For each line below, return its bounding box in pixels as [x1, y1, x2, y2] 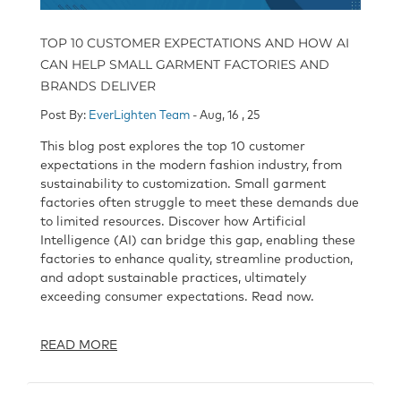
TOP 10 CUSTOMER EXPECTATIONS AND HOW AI [40, 35, 349, 52]
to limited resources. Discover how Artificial [40, 216, 306, 229]
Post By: [40, 110, 89, 123]
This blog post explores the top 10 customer [40, 141, 305, 154]
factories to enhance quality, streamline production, [40, 253, 353, 267]
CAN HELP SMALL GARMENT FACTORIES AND [40, 56, 329, 73]
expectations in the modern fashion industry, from [40, 159, 342, 173]
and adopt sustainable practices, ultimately [40, 272, 306, 286]
